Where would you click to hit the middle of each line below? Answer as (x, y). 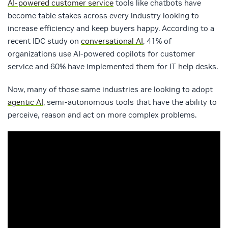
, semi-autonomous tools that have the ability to (130, 102)
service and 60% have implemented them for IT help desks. (113, 67)
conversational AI (112, 41)
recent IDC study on (44, 41)
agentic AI (25, 102)
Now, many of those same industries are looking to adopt (110, 90)
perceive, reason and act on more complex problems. (102, 115)
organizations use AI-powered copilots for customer (101, 54)
